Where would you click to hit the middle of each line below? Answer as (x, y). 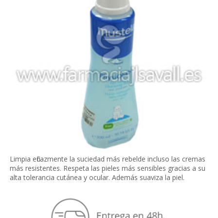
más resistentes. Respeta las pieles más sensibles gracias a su (108, 168)
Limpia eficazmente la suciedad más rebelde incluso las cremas (108, 159)
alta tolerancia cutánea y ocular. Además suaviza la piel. (97, 177)
